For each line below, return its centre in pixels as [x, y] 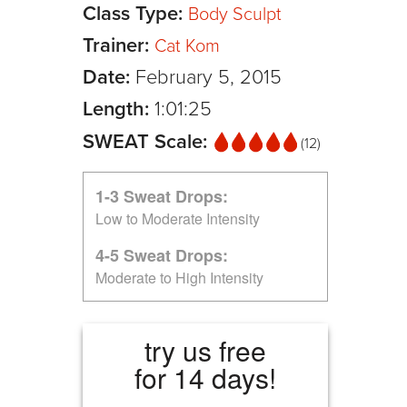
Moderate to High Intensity [179, 277]
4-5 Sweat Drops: [162, 255]
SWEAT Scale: [148, 141]
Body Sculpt [235, 14]
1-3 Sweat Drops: [162, 196]
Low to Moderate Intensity [178, 218]
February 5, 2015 [208, 77]
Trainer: [119, 45]
